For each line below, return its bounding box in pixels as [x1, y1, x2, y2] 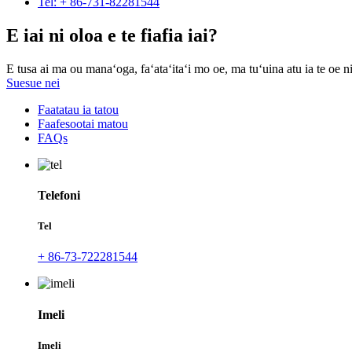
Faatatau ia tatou [38, 102, 119, 116]
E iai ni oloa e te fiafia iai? [6, 24, 218, 46]
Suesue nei [6, 75, 60, 90]
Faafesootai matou [38, 116, 128, 130]
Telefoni [38, 189, 80, 203]
